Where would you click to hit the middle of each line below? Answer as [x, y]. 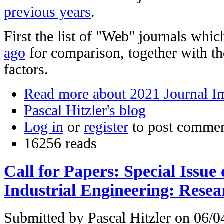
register [106, 127]
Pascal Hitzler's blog [85, 111]
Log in [44, 127]
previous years [47, 12]
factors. [26, 70]
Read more [56, 94]
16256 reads [60, 144]
